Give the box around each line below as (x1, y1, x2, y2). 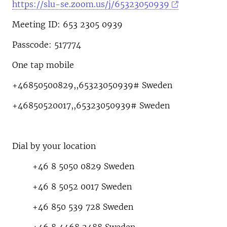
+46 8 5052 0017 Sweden (12, 181, 132, 192)
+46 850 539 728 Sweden (12, 202, 133, 212)
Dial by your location (12, 141, 96, 151)
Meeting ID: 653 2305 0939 (12, 19, 123, 29)
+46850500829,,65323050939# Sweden (12, 80, 172, 90)
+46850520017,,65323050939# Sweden (12, 100, 170, 110)
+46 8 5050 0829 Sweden (12, 161, 134, 171)
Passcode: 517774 (12, 40, 81, 50)
